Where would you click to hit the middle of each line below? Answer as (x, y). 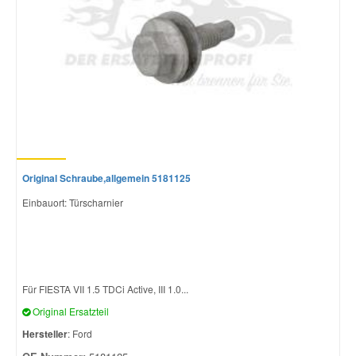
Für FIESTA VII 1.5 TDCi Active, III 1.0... (105, 289)
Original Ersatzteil (70, 311)
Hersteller (45, 334)
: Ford (80, 334)
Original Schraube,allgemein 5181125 (106, 178)
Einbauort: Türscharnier (73, 203)
